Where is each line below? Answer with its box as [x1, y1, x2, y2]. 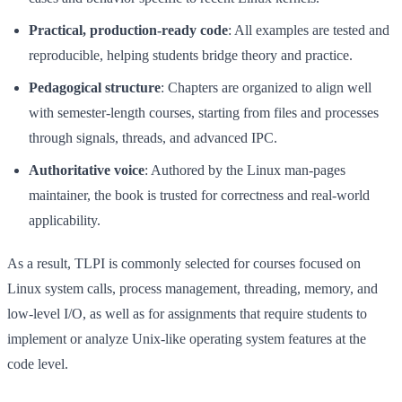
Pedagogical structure [29, 80, 161, 96]
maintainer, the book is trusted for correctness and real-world [29, 188, 370, 204]
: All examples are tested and [228, 22, 389, 39]
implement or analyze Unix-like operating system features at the [7, 331, 366, 347]
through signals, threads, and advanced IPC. [29, 130, 277, 146]
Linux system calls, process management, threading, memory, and [7, 281, 378, 297]
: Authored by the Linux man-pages [144, 162, 345, 179]
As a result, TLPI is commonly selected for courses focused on [7, 256, 361, 272]
